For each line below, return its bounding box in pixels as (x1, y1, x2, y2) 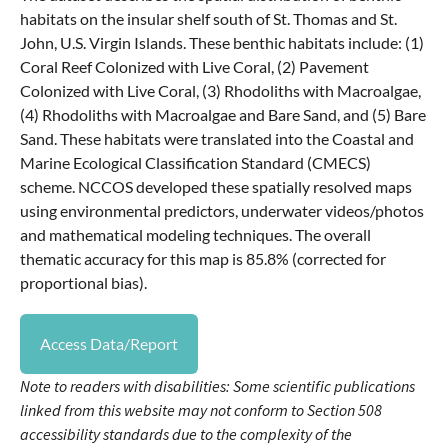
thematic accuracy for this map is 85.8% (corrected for (20, 249, 386, 269)
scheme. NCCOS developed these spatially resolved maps (20, 177, 412, 197)
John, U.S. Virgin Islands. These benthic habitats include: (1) (20, 33, 424, 53)
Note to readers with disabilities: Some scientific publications (20, 376, 415, 397)
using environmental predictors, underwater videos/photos (20, 201, 424, 221)
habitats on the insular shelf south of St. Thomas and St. (20, 9, 397, 29)
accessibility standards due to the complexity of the (20, 424, 352, 445)
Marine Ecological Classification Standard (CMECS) (20, 153, 371, 173)
